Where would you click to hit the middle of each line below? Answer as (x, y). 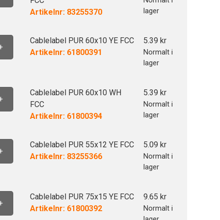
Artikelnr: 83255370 (66, 12)
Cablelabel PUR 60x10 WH (75, 93)
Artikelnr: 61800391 (66, 52)
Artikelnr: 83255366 (66, 156)
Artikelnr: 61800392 (66, 208)
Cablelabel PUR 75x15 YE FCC (82, 197)
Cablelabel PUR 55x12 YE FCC (82, 145)
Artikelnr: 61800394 (66, 116)
